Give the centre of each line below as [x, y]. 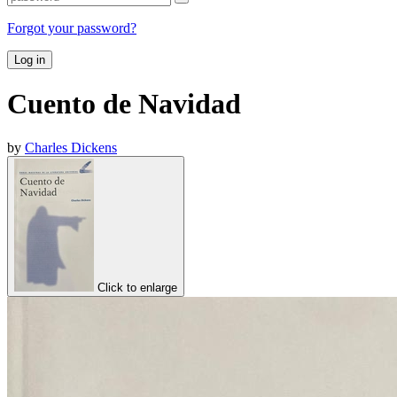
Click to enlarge [137, 287]
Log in [30, 59]
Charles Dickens [71, 147]
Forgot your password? [72, 27]
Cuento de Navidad [124, 104]
